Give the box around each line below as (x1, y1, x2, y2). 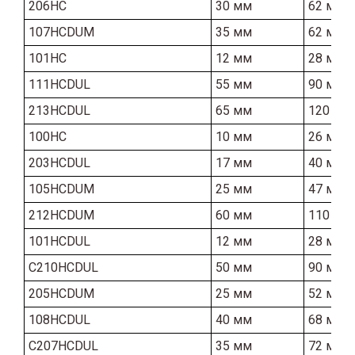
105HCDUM (29, 181, 94, 197)
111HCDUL (29, 76, 90, 92)
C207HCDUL (29, 338, 98, 353)
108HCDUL (29, 311, 90, 327)
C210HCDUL (29, 259, 98, 275)
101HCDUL (29, 233, 90, 249)
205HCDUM (29, 285, 94, 301)
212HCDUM (29, 207, 94, 223)
